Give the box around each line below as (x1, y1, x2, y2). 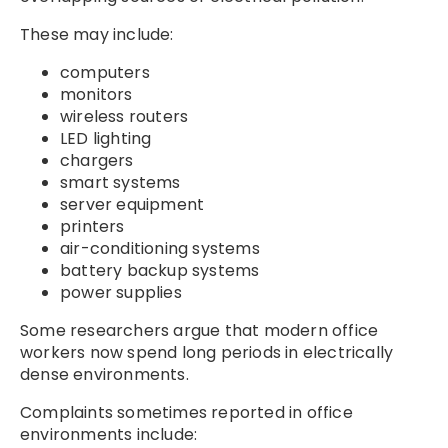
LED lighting (60, 126, 152, 150)
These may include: (20, 22, 174, 46)
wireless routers (60, 104, 189, 128)
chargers (60, 148, 134, 172)
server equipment (60, 192, 205, 216)
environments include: (20, 422, 198, 446)
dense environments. (20, 362, 189, 386)
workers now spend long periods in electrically (20, 340, 394, 364)
